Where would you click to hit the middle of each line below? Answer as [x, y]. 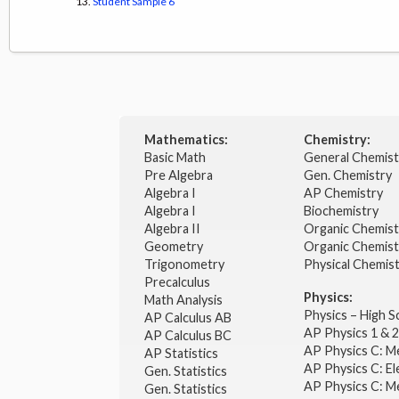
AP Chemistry [344, 193]
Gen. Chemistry [347, 175]
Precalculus [178, 282]
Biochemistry [342, 211]
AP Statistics [181, 354]
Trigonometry [185, 265]
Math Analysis [184, 300]
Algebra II [173, 229]
